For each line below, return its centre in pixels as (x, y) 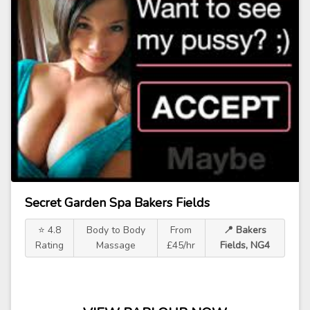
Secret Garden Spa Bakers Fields (117, 203)
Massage (116, 245)
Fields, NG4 (245, 245)
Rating (49, 245)
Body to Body (116, 230)
